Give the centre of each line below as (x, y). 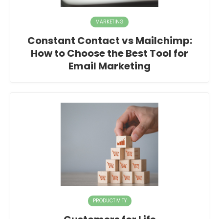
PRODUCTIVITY (109, 201)
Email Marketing (109, 66)
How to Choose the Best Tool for (109, 54)
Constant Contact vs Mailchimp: (109, 41)
